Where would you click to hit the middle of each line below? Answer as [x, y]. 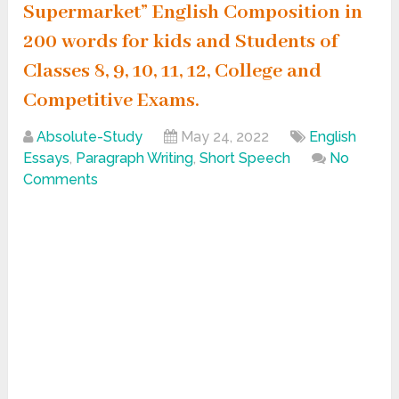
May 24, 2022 [225, 137]
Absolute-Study [90, 137]
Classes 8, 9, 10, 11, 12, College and [173, 72]
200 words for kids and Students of [181, 42]
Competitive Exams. [112, 101]
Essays [47, 159]
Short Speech [245, 159]
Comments [61, 180]
